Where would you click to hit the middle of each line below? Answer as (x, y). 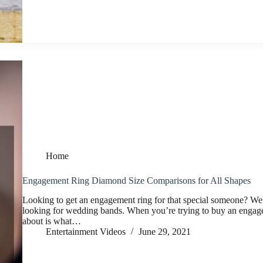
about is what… (52, 221)
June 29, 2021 (165, 232)
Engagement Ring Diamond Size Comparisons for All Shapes (136, 181)
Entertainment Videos (86, 232)
